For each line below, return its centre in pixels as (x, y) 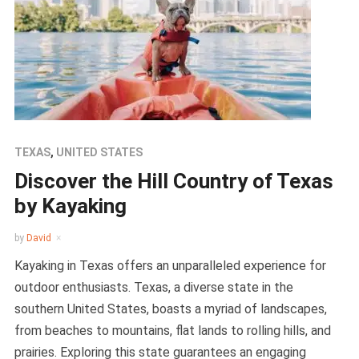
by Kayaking (70, 206)
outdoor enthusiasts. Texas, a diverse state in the (153, 287)
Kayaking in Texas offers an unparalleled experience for (170, 266)
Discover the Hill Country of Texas (173, 181)
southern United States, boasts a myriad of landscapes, (170, 309)
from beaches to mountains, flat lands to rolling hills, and (172, 331)
